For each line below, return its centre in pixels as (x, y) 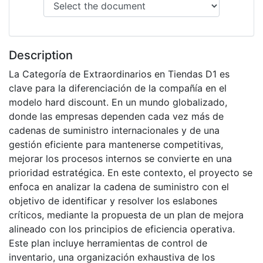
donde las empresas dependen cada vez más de (116, 117)
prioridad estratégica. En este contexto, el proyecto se (131, 173)
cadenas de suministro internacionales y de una (114, 131)
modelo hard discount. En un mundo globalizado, (118, 102)
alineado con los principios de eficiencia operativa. (122, 229)
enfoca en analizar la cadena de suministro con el (119, 187)
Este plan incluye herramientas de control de (108, 243)
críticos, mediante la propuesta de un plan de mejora (126, 215)
